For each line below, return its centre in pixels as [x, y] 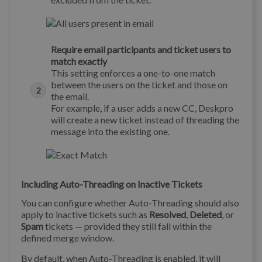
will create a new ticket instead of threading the [145, 119]
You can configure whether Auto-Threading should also [130, 202]
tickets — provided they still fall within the [127, 226]
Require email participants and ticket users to [141, 49]
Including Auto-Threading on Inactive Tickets [112, 184]
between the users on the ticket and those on [139, 84]
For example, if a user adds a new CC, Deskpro [142, 108]
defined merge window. [68, 237]
